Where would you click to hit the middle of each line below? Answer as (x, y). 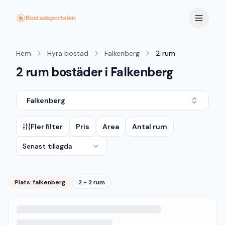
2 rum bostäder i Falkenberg (95, 72)
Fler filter (47, 127)
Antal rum (150, 127)
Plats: (24, 182)
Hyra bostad (68, 53)
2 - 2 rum (92, 182)
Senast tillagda (47, 146)
